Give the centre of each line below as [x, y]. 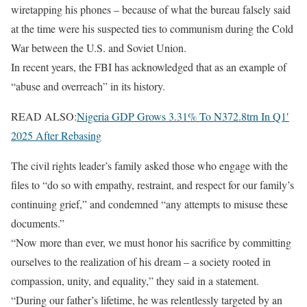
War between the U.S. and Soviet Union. [99, 48]
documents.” [38, 223]
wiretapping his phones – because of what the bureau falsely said [151, 10]
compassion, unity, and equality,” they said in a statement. [135, 281]
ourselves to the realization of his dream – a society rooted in [141, 262]
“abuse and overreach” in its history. [88, 86]
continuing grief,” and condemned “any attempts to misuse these [149, 204]
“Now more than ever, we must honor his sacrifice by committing [151, 243]
